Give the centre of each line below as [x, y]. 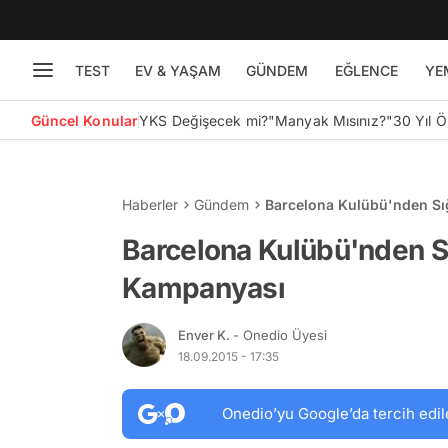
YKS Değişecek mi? [203, 120]
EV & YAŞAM [177, 70]
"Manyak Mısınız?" [330, 120]
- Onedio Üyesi [280, 334]
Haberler [150, 204]
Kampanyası [204, 288]
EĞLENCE [366, 70]
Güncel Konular [84, 120]
